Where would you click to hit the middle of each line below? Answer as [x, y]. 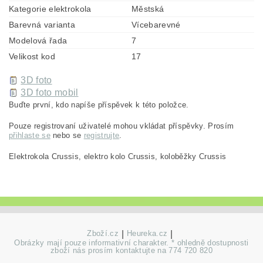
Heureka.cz [147, 233]
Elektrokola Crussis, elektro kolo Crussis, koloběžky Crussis [118, 156]
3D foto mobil [50, 92]
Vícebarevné [156, 24]
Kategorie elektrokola [50, 9]
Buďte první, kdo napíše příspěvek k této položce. [99, 104]
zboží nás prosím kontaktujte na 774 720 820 [131, 250]
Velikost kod [32, 56]
